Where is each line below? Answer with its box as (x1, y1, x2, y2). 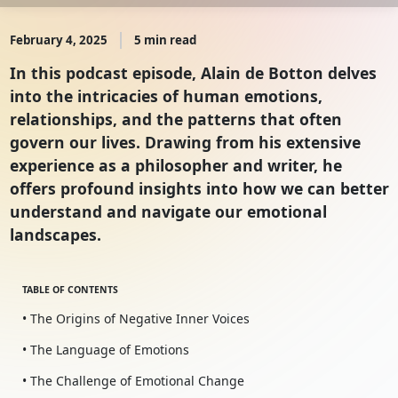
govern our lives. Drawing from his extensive (9, 131, 361, 154)
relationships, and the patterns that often (9, 108, 342, 131)
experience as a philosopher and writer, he (9, 155, 342, 177)
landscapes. (9, 224, 101, 246)
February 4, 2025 (9, 32, 107, 49)
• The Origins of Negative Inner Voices (21, 310, 250, 328)
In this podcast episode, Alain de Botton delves (9, 62, 377, 84)
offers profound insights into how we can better (9, 178, 389, 200)
